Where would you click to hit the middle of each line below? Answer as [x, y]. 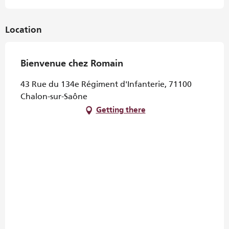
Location [24, 30]
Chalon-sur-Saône [54, 96]
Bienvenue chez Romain [72, 64]
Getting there [121, 110]
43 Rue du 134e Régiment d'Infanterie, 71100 [106, 84]
